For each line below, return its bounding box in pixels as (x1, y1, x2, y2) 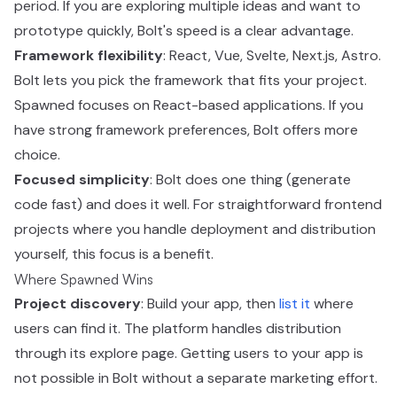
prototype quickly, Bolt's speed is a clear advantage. (14, 21, 354, 40)
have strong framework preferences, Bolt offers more (14, 121, 358, 139)
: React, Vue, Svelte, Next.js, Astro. (163, 46, 381, 65)
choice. (14, 145, 60, 164)
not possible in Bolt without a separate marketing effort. (14, 369, 378, 387)
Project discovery (14, 294, 141, 313)
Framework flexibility (14, 46, 163, 65)
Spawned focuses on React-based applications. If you (14, 96, 363, 114)
